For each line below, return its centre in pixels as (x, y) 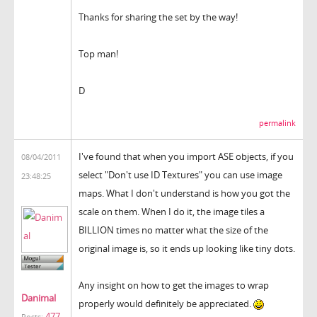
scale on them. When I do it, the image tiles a (172, 211)
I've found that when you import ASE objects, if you (186, 156)
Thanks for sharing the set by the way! (158, 17)
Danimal (39, 298)
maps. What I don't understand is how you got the (184, 193)
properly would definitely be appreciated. (166, 303)
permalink (277, 123)
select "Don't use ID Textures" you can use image (180, 174)
